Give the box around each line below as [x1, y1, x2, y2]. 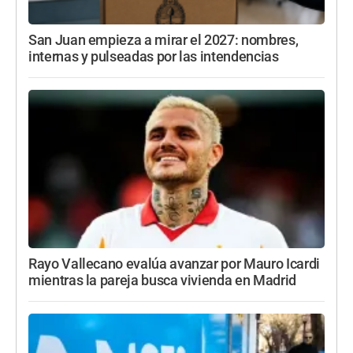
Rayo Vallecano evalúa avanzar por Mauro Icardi [28, 255, 320, 272]
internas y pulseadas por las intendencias [28, 48, 279, 65]
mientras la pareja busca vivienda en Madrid [28, 272, 296, 288]
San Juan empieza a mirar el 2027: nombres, [28, 32, 299, 48]
